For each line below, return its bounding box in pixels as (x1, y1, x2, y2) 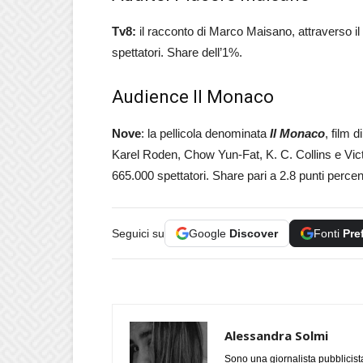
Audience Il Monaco (112, 87, 274, 107)
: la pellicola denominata (141, 126, 270, 140)
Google (189, 227, 229, 240)
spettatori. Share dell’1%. (112, 45, 242, 59)
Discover (229, 227, 278, 240)
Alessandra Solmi (224, 327, 328, 344)
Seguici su (112, 227, 164, 240)
